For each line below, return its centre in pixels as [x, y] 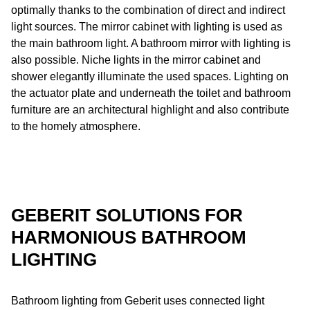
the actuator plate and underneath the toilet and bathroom [151, 93]
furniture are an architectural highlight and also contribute [150, 110]
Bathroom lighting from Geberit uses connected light [138, 301]
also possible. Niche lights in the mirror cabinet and [136, 60]
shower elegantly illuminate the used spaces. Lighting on [150, 76]
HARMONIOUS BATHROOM [129, 237]
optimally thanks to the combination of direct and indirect [148, 10]
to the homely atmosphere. [76, 126]
